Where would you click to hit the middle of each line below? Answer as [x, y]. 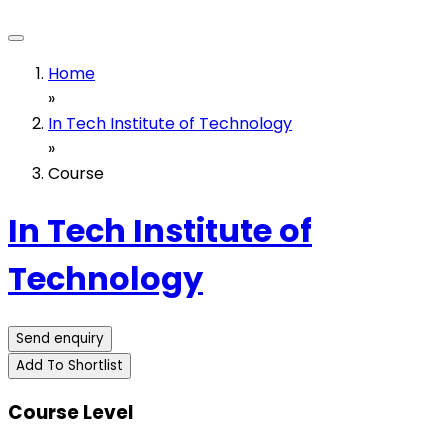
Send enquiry [60, 338]
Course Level [70, 412]
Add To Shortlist [69, 365]
